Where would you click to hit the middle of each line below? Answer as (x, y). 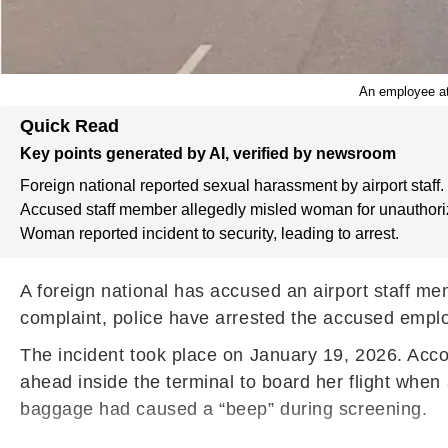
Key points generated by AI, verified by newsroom (208, 153)
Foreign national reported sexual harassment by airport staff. (232, 185)
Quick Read (69, 126)
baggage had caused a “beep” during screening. (224, 409)
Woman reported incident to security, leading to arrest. (209, 233)
